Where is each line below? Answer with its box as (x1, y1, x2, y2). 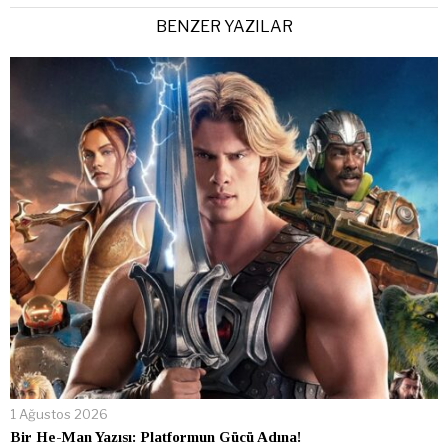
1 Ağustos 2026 (10, 406, 108, 423)
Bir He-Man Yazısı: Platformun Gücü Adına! (10, 429, 301, 446)
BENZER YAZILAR (155, 16, 293, 36)
